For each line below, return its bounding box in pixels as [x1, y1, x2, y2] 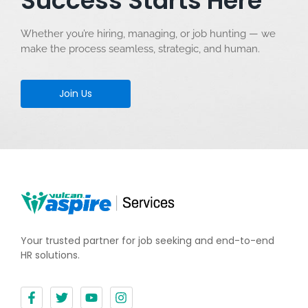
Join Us [59, 87, 92, 101]
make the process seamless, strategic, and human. [21, 42, 260, 55]
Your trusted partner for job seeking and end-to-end [21, 234, 274, 248]
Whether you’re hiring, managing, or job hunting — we [21, 27, 276, 40]
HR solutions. [21, 248, 80, 263]
